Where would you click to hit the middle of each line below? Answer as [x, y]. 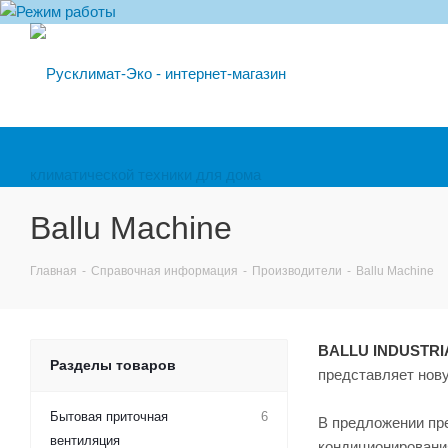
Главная [53, 271]
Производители [297, 271]
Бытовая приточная [109, 416]
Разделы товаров [113, 365]
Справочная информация [164, 271]
